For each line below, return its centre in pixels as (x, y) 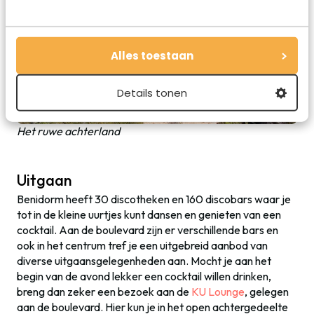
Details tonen (152, 93)
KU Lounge (218, 291)
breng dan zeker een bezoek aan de (104, 291)
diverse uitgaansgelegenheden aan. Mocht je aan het (144, 260)
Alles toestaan (152, 55)
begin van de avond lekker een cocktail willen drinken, (144, 276)
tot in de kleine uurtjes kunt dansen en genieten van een (149, 214)
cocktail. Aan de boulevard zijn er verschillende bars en (148, 230)
